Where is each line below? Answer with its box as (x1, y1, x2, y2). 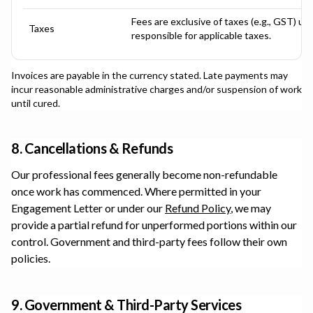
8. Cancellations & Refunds (11, 140, 173, 156)
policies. (11, 252, 50, 265)
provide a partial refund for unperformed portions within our (11, 218, 297, 231)
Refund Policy (165, 201, 231, 214)
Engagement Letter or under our (11, 201, 163, 214)
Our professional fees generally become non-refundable (11, 168, 277, 181)
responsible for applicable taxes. (131, 29, 271, 41)
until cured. (11, 97, 60, 109)
